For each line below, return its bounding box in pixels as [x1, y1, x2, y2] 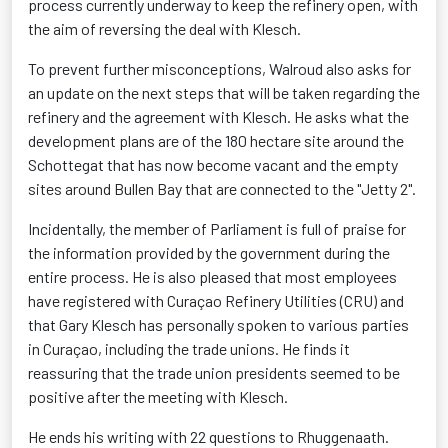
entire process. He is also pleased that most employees [28, 267, 397, 286]
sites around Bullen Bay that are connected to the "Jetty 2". [28, 179, 416, 198]
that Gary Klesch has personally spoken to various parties [28, 315, 409, 334]
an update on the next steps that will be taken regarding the [28, 83, 420, 102]
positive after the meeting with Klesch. [28, 387, 288, 406]
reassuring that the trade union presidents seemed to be [28, 363, 400, 382]
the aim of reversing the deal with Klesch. [28, 19, 301, 38]
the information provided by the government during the [28, 243, 390, 262]
